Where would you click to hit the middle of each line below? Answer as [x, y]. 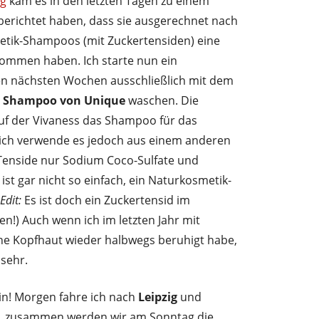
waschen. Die [163, 100]
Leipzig [158, 297]
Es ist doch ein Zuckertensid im [106, 200]
